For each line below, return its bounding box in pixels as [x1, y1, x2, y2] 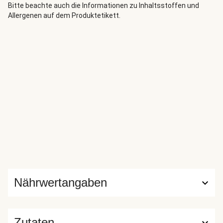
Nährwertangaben [14, 176, 107, 189]
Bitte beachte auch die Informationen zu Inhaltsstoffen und [8, 1, 199, 9]
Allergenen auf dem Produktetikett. [8, 11, 120, 19]
